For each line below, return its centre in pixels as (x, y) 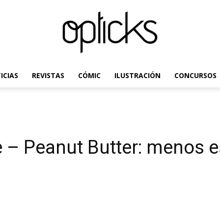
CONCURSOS (195, 75)
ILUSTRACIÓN (137, 75)
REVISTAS (48, 75)
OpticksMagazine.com (144, 87)
